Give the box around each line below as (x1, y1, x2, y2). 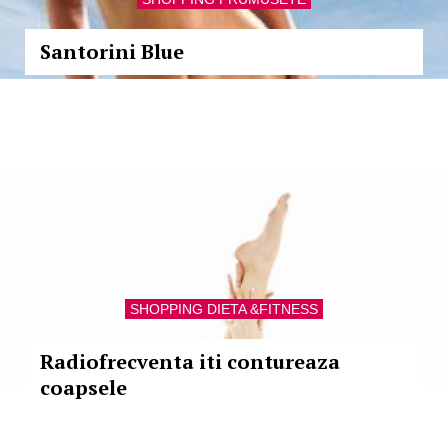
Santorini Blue (40, 38, 184, 65)
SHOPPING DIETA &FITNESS (130, 301, 318, 317)
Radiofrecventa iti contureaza (40, 348, 340, 375)
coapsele (40, 374, 127, 401)
